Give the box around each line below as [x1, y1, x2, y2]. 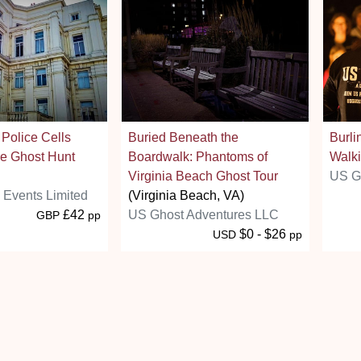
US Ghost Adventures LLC [128, 207, 279, 222]
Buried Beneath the [128, 130, 239, 144]
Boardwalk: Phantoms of [128, 149, 268, 164]
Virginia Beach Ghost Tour [128, 168, 278, 183]
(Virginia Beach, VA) [128, 188, 244, 202]
